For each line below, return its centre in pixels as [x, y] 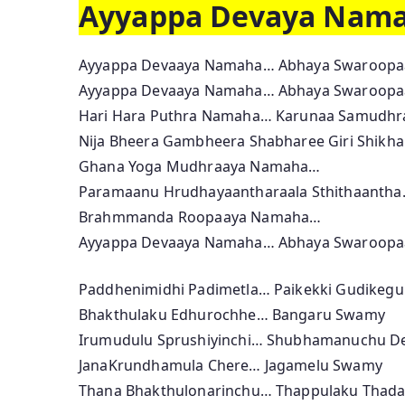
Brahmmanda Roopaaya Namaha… [200, 217]
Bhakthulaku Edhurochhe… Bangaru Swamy [232, 314]
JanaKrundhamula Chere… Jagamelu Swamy [231, 365]
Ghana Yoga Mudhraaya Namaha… [200, 166]
